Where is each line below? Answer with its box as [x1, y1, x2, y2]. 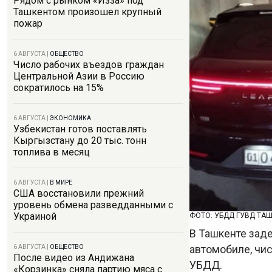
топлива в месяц [13, 146, 90, 158]
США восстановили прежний [13, 188, 144, 199]
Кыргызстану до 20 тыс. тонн [13, 135, 146, 146]
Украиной [13, 211, 56, 222]
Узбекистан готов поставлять [13, 123, 147, 135]
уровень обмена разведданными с [13, 199, 173, 211]
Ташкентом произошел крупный [13, 6, 161, 18]
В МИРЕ [50, 179, 72, 186]
